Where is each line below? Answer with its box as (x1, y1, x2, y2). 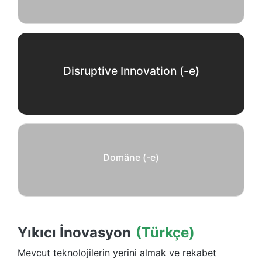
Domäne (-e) (103, 151, 159, 163)
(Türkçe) (136, 223, 195, 241)
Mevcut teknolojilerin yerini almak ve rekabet (18, 246, 216, 258)
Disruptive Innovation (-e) (63, 64, 199, 78)
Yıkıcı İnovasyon (18, 223, 131, 241)
